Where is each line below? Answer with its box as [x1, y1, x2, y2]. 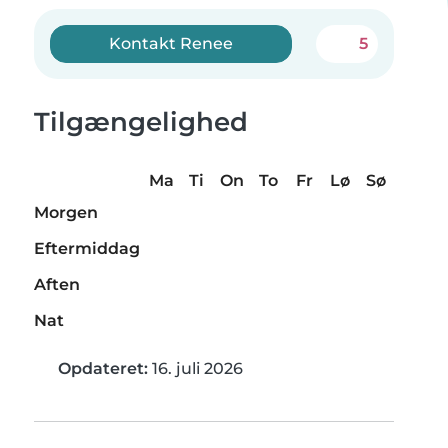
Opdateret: [58, 359, 148, 379]
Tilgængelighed [34, 106, 248, 138]
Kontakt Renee [109, 34, 234, 53]
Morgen [34, 203, 98, 223]
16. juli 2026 [148, 359, 243, 379]
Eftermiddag [34, 239, 140, 259]
